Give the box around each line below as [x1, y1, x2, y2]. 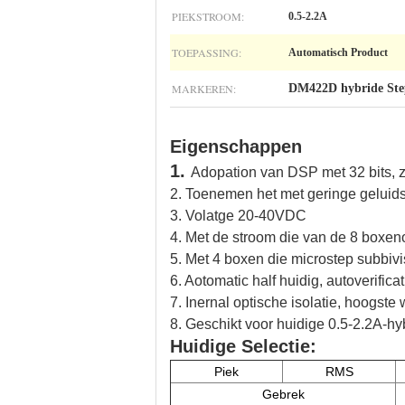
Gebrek [261, 387, 305, 401]
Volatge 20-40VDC [185, 208, 306, 223]
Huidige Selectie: [170, 336, 316, 356]
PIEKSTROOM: [172, 9, 244, 24]
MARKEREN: [172, 81, 236, 96]
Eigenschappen [170, 137, 302, 156]
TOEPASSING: [172, 45, 241, 60]
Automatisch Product [288, 46, 388, 59]
